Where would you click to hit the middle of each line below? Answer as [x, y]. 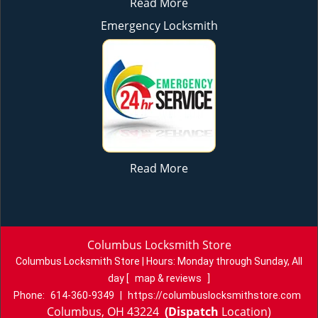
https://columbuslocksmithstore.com [214, 295]
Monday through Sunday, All [240, 261]
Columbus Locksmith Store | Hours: [97, 261]
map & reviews [169, 278]
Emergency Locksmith [159, 26]
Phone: [30, 295]
